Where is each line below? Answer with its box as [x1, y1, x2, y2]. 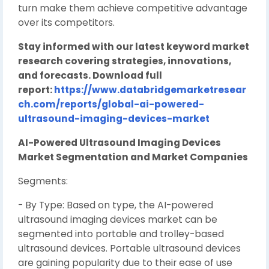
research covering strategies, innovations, [18, 54, 231, 67]
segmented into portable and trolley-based [18, 227, 224, 240]
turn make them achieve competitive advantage [18, 1, 247, 14]
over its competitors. [18, 16, 115, 29]
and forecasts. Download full [18, 68, 162, 82]
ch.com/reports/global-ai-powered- [18, 97, 204, 110]
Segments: [18, 174, 68, 187]
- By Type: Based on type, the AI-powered [18, 198, 213, 211]
